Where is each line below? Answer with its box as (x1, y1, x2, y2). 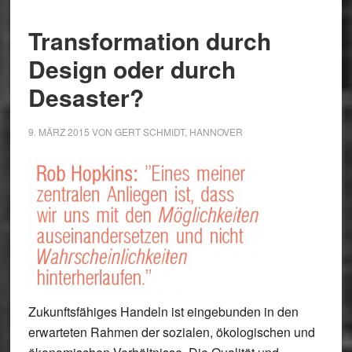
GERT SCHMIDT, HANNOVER (114, 125, 243, 138)
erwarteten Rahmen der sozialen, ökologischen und (27, 323, 315, 341)
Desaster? (27, 80, 144, 114)
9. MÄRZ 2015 (27, 125, 90, 138)
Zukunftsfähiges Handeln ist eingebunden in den (27, 302, 299, 321)
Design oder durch (27, 52, 236, 86)
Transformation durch (27, 24, 271, 57)
